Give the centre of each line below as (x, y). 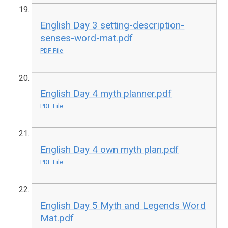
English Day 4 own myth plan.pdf (110, 149)
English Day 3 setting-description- (112, 25)
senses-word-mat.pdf (87, 38)
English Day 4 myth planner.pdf (106, 94)
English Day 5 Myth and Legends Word (123, 205)
